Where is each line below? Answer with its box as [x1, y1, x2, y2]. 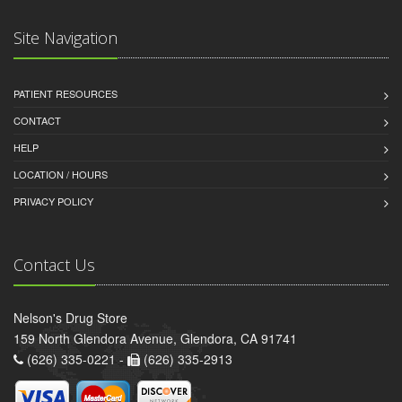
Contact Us [13, 254, 95, 276]
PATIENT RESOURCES [13, 86, 118, 101]
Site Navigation [13, 27, 118, 49]
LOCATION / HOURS [13, 167, 108, 182]
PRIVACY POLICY [13, 194, 93, 209]
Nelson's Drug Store [13, 309, 127, 328]
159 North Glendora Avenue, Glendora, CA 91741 [13, 329, 297, 348]
